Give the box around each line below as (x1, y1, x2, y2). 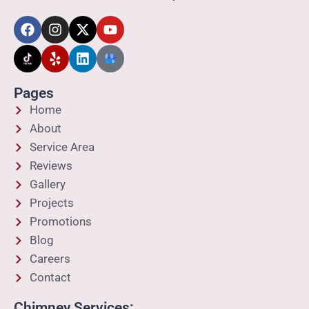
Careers (29, 252, 70, 266)
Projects (29, 196, 74, 210)
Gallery (29, 177, 66, 191)
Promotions (29, 215, 92, 228)
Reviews (29, 159, 72, 172)
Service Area (29, 140, 94, 154)
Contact (29, 270, 71, 284)
